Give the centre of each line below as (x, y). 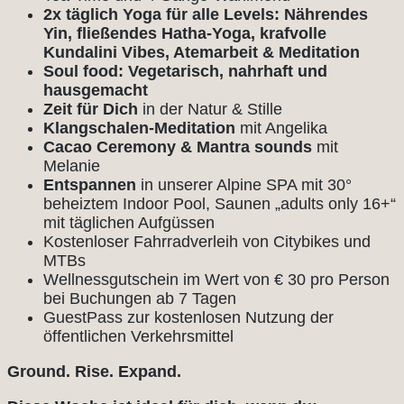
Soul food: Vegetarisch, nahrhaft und (185, 71)
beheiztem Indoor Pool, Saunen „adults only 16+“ (220, 203)
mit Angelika (281, 128)
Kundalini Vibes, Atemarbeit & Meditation (202, 52)
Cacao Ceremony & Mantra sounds (180, 147)
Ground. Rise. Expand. (94, 371)
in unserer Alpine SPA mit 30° (244, 184)
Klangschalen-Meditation (139, 128)
